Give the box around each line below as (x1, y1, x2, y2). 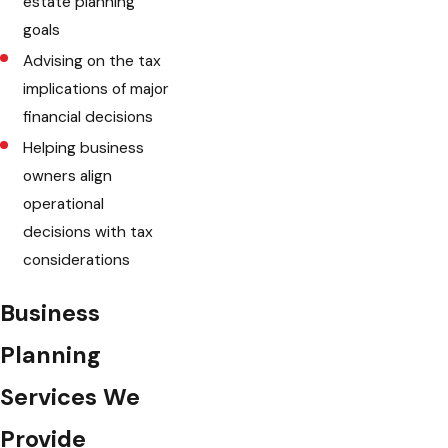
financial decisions (23, 107, 154, 128)
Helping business (23, 138, 145, 159)
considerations (23, 250, 131, 271)
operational (23, 194, 105, 215)
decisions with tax (23, 222, 154, 243)
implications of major (23, 79, 170, 100)
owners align (23, 166, 113, 187)
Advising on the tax (23, 51, 162, 72)
